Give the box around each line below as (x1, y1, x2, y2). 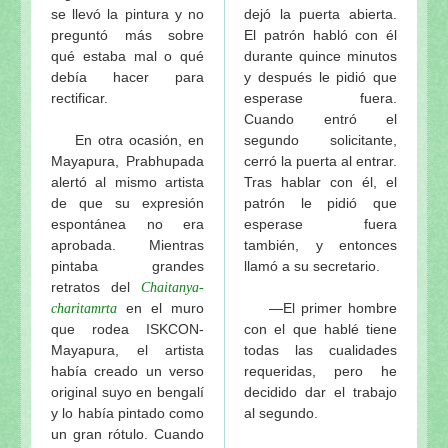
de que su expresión (51, 194, 204, 211)
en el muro (117, 299, 204, 316)
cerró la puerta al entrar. (244, 152, 397, 169)
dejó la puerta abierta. (244, 5, 397, 22)
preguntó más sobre (51, 26, 204, 43)
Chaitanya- (141, 279, 204, 295)
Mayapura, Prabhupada (51, 152, 204, 169)
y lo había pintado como (51, 404, 204, 421)
